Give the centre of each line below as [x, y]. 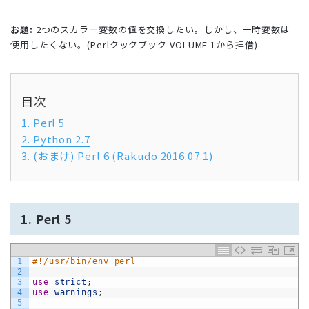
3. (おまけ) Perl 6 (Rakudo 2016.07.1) [117, 155]
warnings [76, 292]
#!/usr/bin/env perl [84, 261]
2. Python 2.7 [56, 139]
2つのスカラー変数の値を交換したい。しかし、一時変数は [161, 29]
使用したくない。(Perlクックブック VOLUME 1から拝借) [134, 44]
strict [71, 282]
